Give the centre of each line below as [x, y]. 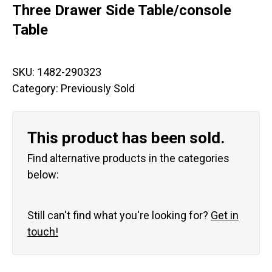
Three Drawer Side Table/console [122, 11]
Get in [225, 216]
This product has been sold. [126, 138]
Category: [36, 89]
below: [43, 175]
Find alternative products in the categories [128, 158]
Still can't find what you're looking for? [119, 216]
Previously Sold [98, 89]
